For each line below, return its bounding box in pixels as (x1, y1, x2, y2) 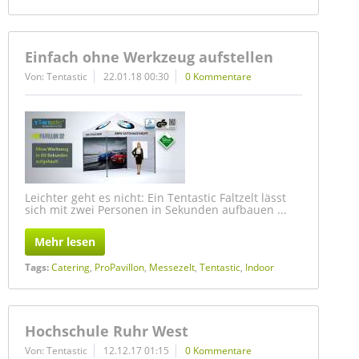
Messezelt (149, 260, 195, 274)
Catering (51, 260, 90, 274)
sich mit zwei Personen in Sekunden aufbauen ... (25, 202, 287, 217)
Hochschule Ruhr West (25, 321, 188, 341)
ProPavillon (95, 260, 144, 274)
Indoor (245, 260, 274, 274)
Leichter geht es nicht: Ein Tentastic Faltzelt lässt (25, 190, 286, 205)
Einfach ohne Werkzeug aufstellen (25, 47, 273, 67)
